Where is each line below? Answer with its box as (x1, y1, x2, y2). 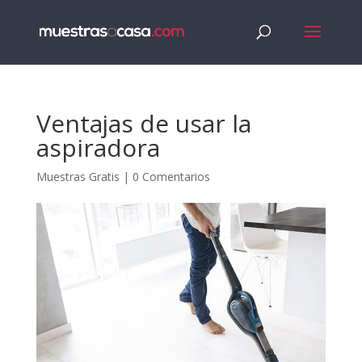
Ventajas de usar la (36, 107, 251, 140)
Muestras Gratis (36, 169, 120, 184)
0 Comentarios (132, 169, 210, 184)
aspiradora (36, 131, 160, 164)
